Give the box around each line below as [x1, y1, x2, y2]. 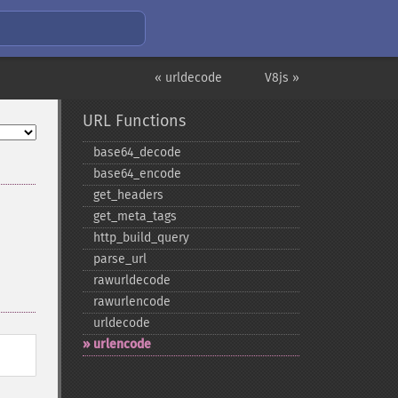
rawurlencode [92, 294, 171, 309]
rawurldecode [92, 273, 171, 288]
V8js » [265, 70, 299, 85]
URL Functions [82, 111, 186, 131]
